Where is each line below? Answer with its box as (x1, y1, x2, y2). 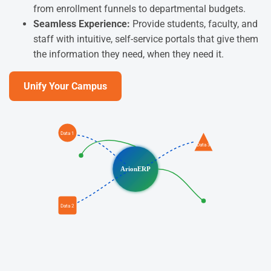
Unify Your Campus (24, 80, 107, 92)
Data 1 (60, 131, 75, 137)
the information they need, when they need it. (33, 48, 224, 60)
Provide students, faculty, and (130, 18, 258, 30)
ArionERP (120, 166, 151, 173)
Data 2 (60, 203, 75, 209)
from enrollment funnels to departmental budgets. (33, 2, 246, 15)
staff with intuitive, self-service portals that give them (33, 33, 258, 45)
